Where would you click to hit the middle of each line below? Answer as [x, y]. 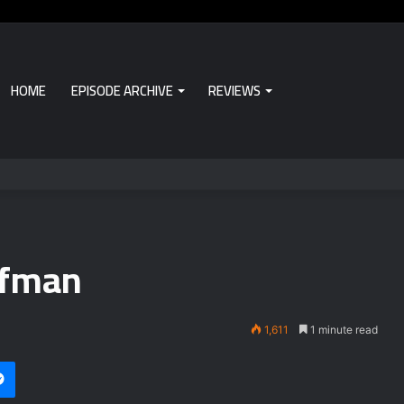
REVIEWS [234, 91]
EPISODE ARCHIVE [122, 91]
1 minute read [343, 330]
